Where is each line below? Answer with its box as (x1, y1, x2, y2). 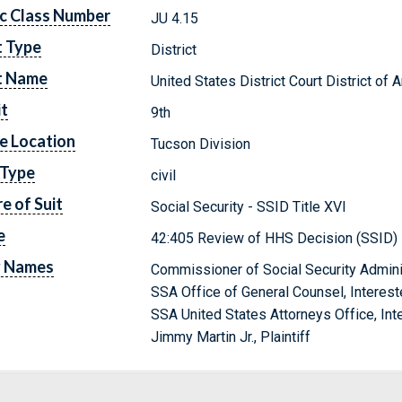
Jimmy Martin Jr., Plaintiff (151, 328, 311, 345)
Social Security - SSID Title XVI (151, 197, 347, 215)
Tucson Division (151, 135, 251, 153)
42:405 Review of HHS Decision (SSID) (151, 229, 398, 247)
